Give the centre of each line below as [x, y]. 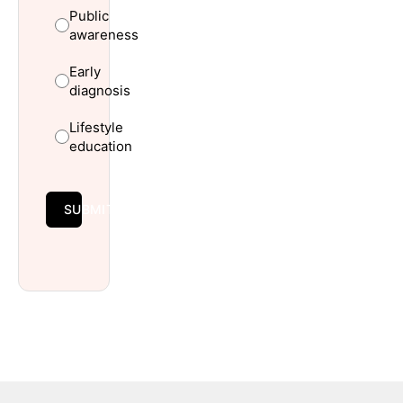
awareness [104, 35]
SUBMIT [89, 210]
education [101, 147]
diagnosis [100, 91]
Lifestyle [96, 128]
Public [89, 16]
